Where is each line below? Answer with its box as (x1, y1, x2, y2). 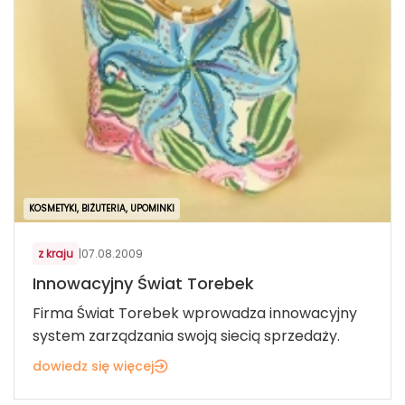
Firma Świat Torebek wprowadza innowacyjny (33, 303, 357, 325)
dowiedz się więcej (33, 357, 154, 376)
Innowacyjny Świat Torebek (33, 272, 254, 296)
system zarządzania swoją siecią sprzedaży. (33, 325, 340, 347)
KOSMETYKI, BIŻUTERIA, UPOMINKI (29, 202, 174, 216)
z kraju (38, 246, 73, 262)
